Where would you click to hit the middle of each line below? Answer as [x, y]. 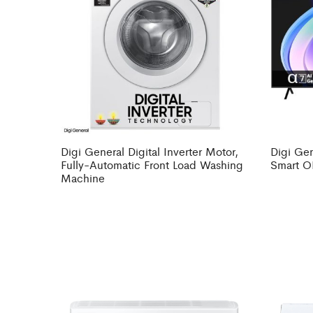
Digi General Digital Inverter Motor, [150, 152]
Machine [83, 178]
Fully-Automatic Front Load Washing [152, 165]
